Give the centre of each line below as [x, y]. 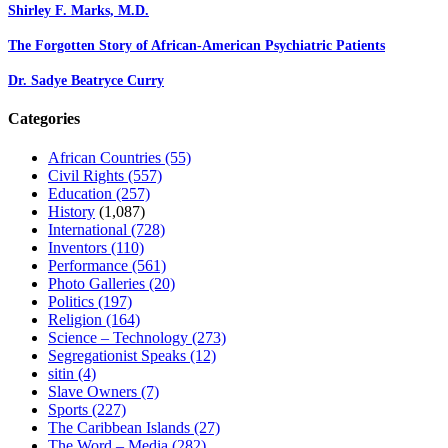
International [89, 230]
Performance [90, 266]
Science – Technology [120, 338]
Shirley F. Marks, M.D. [78, 11]
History [71, 212]
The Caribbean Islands [121, 428]
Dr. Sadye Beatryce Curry [86, 80]
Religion [77, 320]
